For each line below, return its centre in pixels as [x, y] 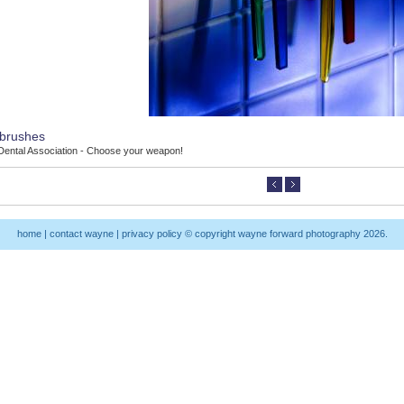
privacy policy [151, 234]
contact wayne [81, 234]
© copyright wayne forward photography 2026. [285, 234]
